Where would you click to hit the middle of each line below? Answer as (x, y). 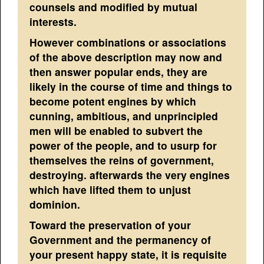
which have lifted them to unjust (110, 189)
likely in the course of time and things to (131, 86)
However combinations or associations (128, 42)
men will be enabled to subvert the (116, 130)
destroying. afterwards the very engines (130, 174)
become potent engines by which (113, 101)
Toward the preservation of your (110, 225)
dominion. (55, 204)
